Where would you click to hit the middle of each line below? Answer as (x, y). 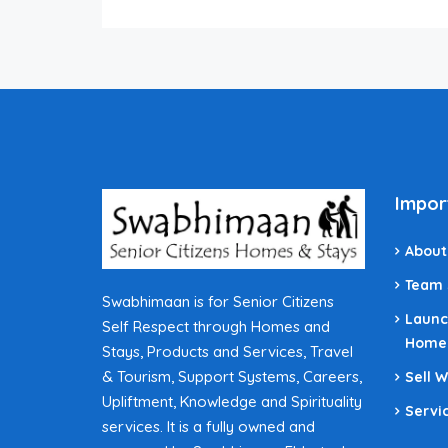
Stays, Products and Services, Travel (227, 351)
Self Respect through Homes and (216, 326)
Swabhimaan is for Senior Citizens (218, 301)
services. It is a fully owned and (208, 426)
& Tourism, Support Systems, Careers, (232, 376)
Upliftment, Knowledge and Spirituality (232, 401)
